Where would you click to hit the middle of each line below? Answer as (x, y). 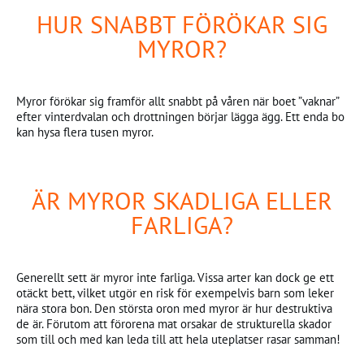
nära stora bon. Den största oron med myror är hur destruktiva (174, 308)
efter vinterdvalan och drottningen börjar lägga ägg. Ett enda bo (180, 117)
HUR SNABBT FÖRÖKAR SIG (182, 24)
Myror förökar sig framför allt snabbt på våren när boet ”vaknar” (178, 101)
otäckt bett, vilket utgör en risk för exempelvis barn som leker (175, 293)
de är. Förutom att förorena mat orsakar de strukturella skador (174, 324)
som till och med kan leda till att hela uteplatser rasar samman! (178, 339)
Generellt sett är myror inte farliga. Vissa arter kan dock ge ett (175, 277)
